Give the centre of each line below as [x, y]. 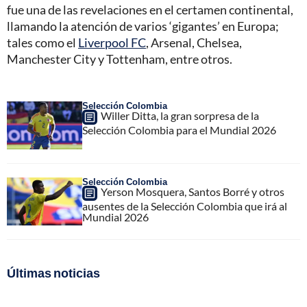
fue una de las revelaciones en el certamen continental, [150, 10]
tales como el [42, 43]
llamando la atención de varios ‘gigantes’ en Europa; [143, 26]
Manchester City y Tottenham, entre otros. [120, 59]
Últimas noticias [53, 273]
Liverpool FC [112, 43]
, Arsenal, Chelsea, [194, 43]
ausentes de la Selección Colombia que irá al [185, 206]
